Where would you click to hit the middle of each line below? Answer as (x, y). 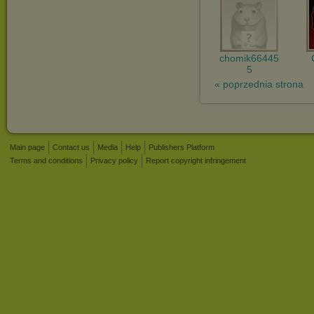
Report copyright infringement (196, 161)
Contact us (71, 147)
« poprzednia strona (259, 84)
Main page (27, 147)
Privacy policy (114, 161)
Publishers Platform (182, 147)
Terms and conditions (46, 161)
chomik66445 (249, 58)
